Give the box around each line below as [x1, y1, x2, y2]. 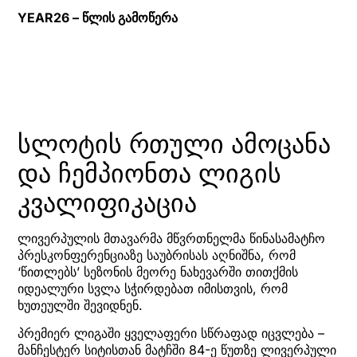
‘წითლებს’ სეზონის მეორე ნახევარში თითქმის [18, 263, 298, 280]
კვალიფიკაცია [18, 186, 197, 218]
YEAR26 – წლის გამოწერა [18, 9, 178, 25]
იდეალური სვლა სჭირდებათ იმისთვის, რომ [18, 280, 288, 296]
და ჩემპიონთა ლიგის [18, 157, 281, 189]
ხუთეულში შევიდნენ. [18, 296, 143, 313]
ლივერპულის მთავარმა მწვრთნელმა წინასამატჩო [18, 229, 325, 246]
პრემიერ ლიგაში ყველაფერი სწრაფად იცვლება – [18, 325, 324, 342]
